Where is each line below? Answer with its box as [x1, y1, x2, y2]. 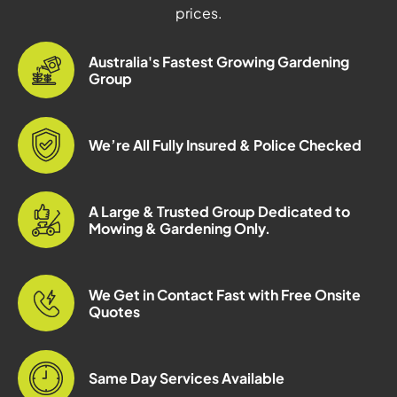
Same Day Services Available [89, 369, 284, 388]
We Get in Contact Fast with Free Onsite [89, 285, 361, 305]
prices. [175, 4, 222, 23]
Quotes [89, 302, 140, 322]
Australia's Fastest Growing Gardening [89, 52, 349, 72]
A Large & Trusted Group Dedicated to [89, 202, 350, 222]
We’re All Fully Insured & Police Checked [89, 136, 362, 155]
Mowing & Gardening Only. [89, 219, 270, 238]
